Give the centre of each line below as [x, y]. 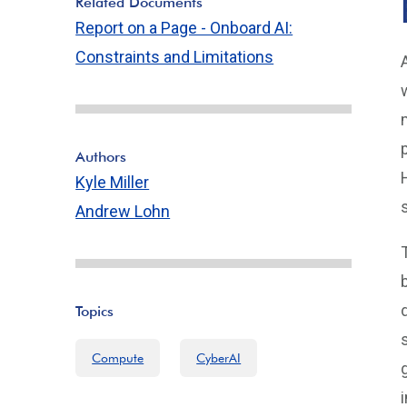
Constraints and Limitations [175, 57]
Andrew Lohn [123, 211]
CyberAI [219, 358]
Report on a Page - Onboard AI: [184, 28]
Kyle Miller [113, 182]
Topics [95, 311]
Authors [101, 157]
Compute [118, 358]
